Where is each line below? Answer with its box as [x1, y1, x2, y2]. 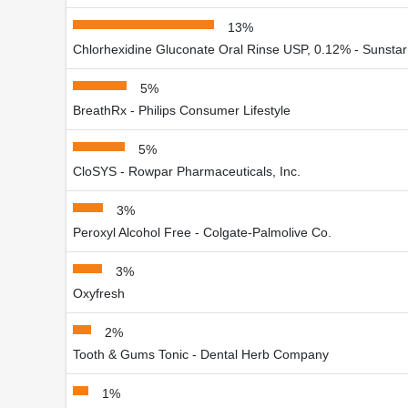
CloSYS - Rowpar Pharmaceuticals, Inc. [73, 163, 301, 178]
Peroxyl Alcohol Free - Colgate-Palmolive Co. [73, 224, 331, 240]
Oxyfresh [73, 285, 125, 301]
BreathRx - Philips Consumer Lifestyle [73, 102, 291, 117]
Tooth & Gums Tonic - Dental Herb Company [73, 346, 329, 362]
